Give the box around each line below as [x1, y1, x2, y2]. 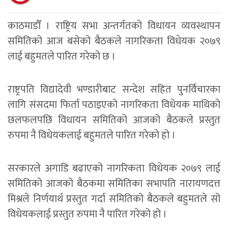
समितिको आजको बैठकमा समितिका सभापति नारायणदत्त [8, 175, 220, 193]
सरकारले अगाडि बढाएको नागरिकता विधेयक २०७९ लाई [8, 160, 220, 178]
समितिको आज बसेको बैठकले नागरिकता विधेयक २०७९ [8, 33, 220, 50]
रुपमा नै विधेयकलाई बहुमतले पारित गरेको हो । [8, 127, 176, 145]
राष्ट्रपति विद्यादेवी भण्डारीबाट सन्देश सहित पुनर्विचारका [8, 81, 220, 99]
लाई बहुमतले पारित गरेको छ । [8, 48, 116, 66]
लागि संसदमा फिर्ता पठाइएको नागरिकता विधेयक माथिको [8, 96, 220, 114]
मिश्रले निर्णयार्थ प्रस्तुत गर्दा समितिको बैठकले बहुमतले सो [8, 190, 220, 208]
